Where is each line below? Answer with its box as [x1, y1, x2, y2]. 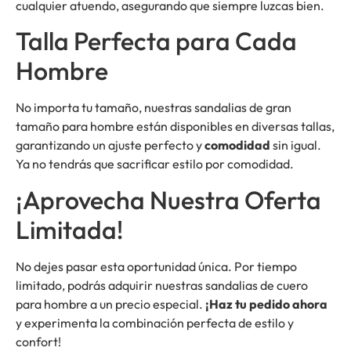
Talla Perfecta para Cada [16, 25, 297, 57]
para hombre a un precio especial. [16, 295, 205, 312]
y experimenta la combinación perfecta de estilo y [16, 314, 294, 331]
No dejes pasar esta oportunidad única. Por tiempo [16, 258, 297, 274]
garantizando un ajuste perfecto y [16, 137, 204, 154]
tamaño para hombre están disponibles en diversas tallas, [16, 118, 335, 135]
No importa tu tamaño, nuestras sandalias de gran [16, 100, 291, 116]
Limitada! [16, 213, 123, 245]
